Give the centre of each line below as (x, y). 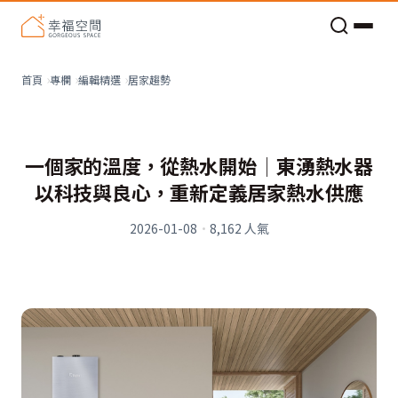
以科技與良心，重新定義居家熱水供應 (199, 192)
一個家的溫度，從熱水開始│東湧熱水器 (199, 165)
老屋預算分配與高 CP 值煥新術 (192, 20)
